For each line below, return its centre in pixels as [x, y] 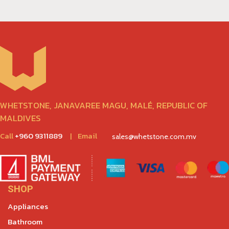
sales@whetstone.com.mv [154, 137]
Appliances [28, 207]
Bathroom [25, 222]
